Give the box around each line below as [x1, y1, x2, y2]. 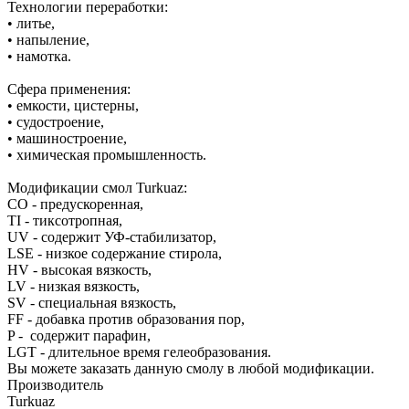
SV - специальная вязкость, [7, 294, 176, 310]
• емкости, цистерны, [7, 97, 139, 113]
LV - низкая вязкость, [7, 278, 140, 294]
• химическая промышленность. [7, 146, 206, 163]
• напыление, [7, 31, 89, 47]
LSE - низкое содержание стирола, [7, 245, 222, 261]
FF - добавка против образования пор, [7, 310, 245, 327]
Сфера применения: [7, 80, 131, 97]
